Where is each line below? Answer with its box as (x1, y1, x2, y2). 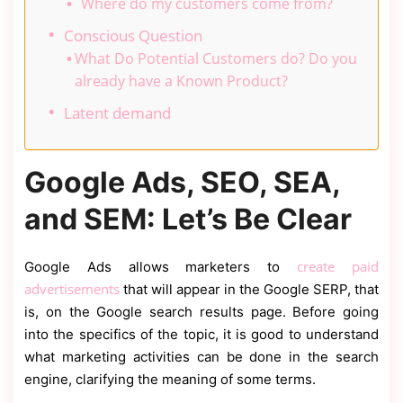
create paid (297, 256, 380, 275)
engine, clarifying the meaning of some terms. (24, 370, 316, 388)
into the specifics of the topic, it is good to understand (24, 325, 379, 343)
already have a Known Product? (75, 70, 289, 91)
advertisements (24, 279, 120, 298)
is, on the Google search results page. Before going (24, 302, 379, 320)
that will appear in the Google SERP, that (120, 280, 379, 298)
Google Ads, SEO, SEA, (24, 164, 340, 200)
